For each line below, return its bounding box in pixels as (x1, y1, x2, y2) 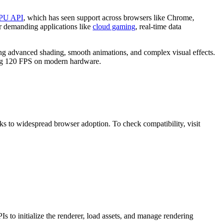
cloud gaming (93, 22, 135, 31)
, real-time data (135, 22, 181, 31)
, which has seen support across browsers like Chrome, (23, 13, 194, 22)
